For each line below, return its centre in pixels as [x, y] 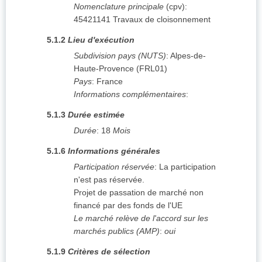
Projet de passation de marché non [139, 193]
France [110, 82]
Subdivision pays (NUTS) [120, 56]
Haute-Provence [104, 69]
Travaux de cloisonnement [162, 20]
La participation [187, 167]
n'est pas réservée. [109, 180]
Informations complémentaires [130, 94]
